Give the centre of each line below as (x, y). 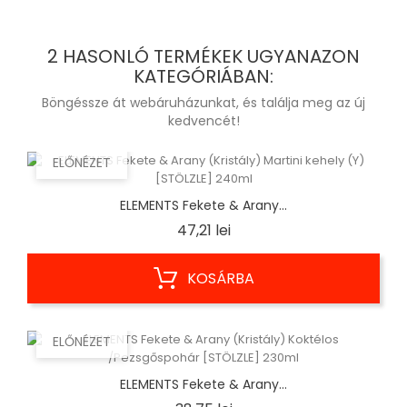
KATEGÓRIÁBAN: (203, 77)
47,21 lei (203, 231)
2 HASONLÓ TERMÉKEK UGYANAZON (203, 57)
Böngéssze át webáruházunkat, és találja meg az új (203, 103)
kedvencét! (203, 121)
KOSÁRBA (220, 279)
